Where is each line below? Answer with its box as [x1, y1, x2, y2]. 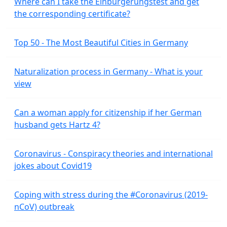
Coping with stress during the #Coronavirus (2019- [14, 189, 208, 201]
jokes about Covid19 [14, 160, 92, 172]
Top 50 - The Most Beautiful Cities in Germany [14, 37, 188, 49]
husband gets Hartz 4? [14, 119, 100, 131]
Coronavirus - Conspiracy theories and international [14, 148, 213, 160]
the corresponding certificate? [14, 8, 130, 20]
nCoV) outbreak [14, 201, 74, 213]
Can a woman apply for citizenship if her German [14, 107, 202, 119]
